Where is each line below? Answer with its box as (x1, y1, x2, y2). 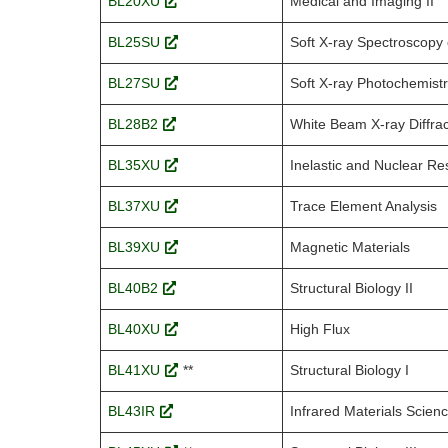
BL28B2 (107, 117, 158, 132)
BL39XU (107, 240, 160, 255)
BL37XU (107, 199, 160, 214)
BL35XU (107, 158, 160, 173)
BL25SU (107, 35, 160, 50)
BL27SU (107, 76, 160, 91)
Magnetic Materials (289, 240, 410, 255)
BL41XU (107, 363, 160, 378)
